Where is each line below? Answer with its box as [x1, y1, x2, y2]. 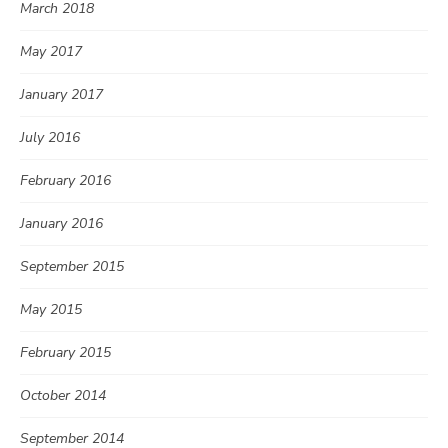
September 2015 [20, 257, 124, 277]
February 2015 [20, 343, 111, 363]
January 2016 [20, 214, 103, 234]
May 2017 [20, 42, 82, 62]
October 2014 [20, 386, 106, 406]
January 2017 [20, 85, 103, 105]
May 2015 [20, 300, 82, 320]
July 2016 [20, 128, 80, 148]
